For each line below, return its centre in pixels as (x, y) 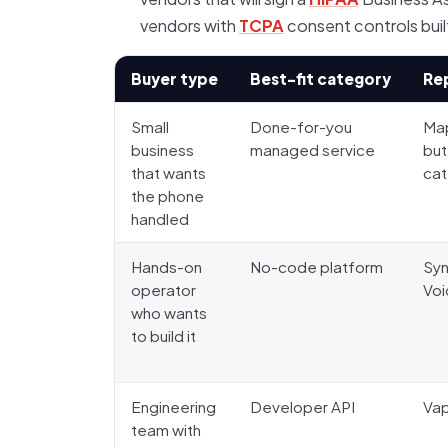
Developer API (302, 406)
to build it (163, 335)
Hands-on (166, 266)
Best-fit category (320, 78)
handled (160, 218)
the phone (167, 195)
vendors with (189, 25)
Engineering (173, 406)
